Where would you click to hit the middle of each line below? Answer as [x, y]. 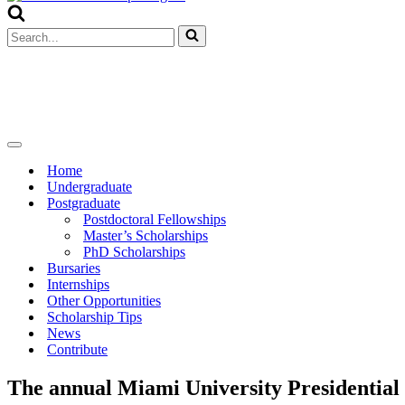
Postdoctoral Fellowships [155, 219]
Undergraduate [89, 187]
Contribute [77, 349]
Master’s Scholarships [146, 235]
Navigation [41, 151]
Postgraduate [84, 203]
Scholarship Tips [94, 317]
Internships [78, 284]
